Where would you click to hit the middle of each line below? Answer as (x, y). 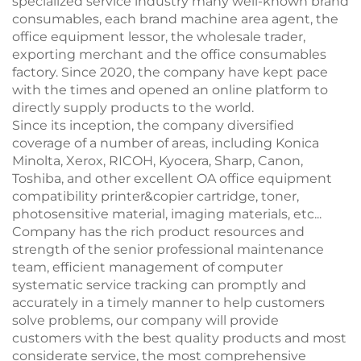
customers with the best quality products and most (179, 338)
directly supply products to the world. (133, 108)
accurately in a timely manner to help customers (168, 303)
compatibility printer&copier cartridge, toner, (156, 197)
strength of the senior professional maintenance (168, 250)
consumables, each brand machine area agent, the (175, 19)
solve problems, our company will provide (145, 321)
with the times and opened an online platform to (170, 90)
